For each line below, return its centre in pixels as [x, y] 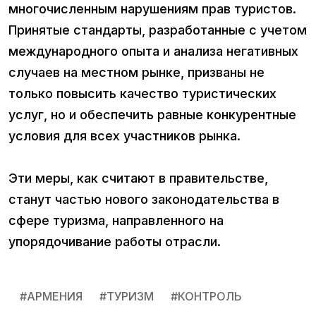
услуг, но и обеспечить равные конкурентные [152, 115]
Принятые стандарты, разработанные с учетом [158, 30]
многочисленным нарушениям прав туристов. [152, 9]
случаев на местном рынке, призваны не [136, 73]
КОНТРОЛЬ [210, 297]
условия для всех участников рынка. [126, 136]
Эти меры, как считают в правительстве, [138, 178]
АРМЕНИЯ [55, 297]
